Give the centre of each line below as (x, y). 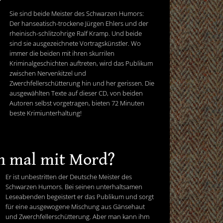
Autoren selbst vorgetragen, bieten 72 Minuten (77, 103)
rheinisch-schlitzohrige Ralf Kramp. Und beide (76, 33)
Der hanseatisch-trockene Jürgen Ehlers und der (79, 23)
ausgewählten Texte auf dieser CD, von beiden (76, 93)
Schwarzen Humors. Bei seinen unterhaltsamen (74, 186)
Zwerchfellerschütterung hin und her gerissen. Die (82, 83)
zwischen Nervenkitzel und (48, 73)
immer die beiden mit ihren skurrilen (62, 53)
